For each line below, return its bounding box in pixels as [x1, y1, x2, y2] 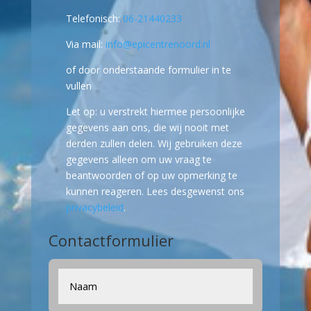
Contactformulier [48, 230, 174, 251]
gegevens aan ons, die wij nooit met [65, 121, 229, 134]
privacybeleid [65, 201, 124, 214]
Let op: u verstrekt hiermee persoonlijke [65, 105, 245, 118]
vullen [65, 79, 92, 92]
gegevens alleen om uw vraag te [65, 153, 212, 166]
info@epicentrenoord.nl [105, 37, 210, 51]
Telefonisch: [65, 12, 123, 25]
